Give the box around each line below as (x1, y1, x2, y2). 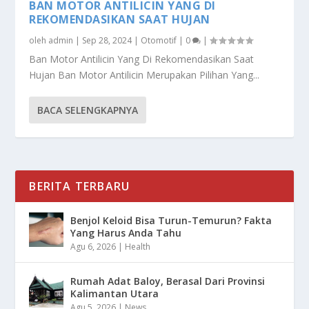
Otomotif (141, 34, 177, 47)
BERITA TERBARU (29, 179, 130, 195)
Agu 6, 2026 (70, 241, 117, 253)
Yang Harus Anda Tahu (70, 226, 182, 240)
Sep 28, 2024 (82, 34, 132, 47)
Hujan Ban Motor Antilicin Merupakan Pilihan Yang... (29, 68, 260, 82)
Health (125, 241, 151, 253)
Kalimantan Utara (70, 287, 159, 301)
